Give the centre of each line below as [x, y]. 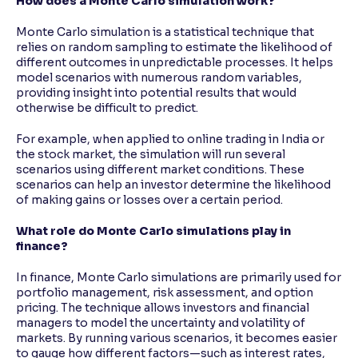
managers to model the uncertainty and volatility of [161, 322]
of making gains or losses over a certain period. [149, 199]
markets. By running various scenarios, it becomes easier [177, 338]
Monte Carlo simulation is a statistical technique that [165, 32]
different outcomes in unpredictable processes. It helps [175, 62]
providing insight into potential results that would [156, 92]
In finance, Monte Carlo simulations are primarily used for [179, 277]
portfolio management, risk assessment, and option [165, 292]
